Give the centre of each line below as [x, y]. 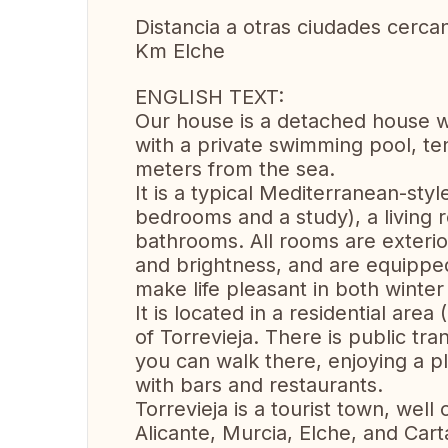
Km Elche [180, 51]
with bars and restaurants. [259, 385]
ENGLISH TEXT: [209, 97]
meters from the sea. [235, 169]
